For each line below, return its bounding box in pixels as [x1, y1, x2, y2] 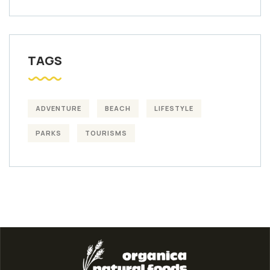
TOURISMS [85, 128, 127, 137]
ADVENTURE [36, 103, 81, 113]
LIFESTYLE [154, 103, 193, 113]
